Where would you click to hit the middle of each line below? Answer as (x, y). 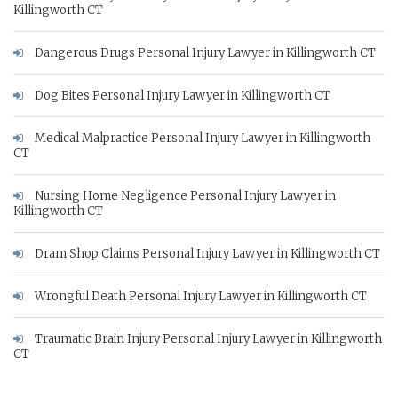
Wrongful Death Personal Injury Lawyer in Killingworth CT (199, 296)
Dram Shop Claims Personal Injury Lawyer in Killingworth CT (206, 253)
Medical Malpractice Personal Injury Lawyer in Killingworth (201, 138)
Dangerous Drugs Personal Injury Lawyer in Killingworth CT (204, 52)
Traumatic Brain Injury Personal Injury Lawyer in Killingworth (207, 338)
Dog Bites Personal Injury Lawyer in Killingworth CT (181, 95)
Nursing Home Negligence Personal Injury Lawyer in (184, 195)
